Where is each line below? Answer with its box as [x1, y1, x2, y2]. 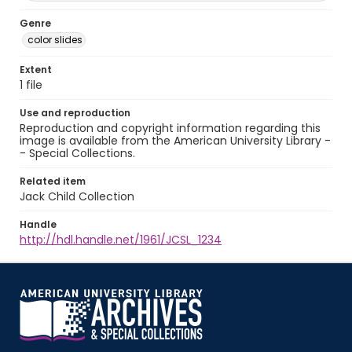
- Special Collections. [20, 145, 135, 161]
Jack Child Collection [20, 189, 134, 204]
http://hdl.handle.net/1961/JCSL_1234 [20, 232, 222, 247]
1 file [20, 77, 42, 93]
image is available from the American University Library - [20, 133, 331, 148]
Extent [20, 63, 52, 76]
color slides [27, 33, 82, 46]
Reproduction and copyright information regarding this [20, 120, 321, 136]
